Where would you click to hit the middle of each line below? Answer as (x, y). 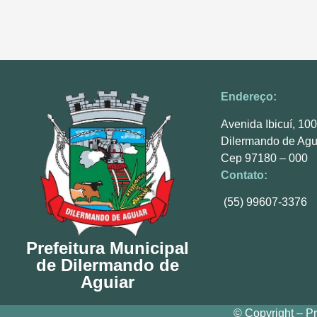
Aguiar (108, 282)
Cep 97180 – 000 (266, 158)
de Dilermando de (108, 265)
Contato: (244, 175)
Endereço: (249, 97)
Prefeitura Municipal (108, 248)
